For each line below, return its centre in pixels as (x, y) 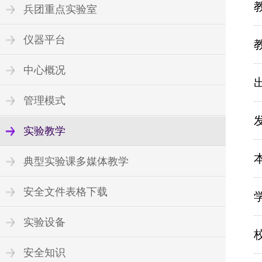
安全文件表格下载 (65, 192)
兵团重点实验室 (60, 9)
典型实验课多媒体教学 (76, 161)
